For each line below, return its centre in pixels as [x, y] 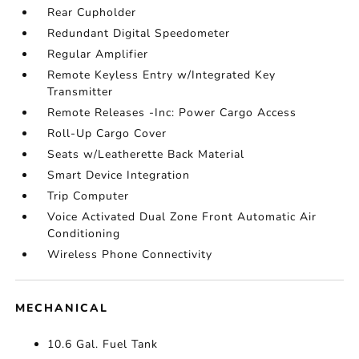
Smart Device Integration [119, 175]
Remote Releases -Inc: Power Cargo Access [172, 113]
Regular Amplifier [98, 54]
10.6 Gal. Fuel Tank [103, 344]
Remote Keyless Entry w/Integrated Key [162, 75]
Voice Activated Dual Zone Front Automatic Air [182, 217]
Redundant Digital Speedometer [139, 33]
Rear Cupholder [92, 12]
